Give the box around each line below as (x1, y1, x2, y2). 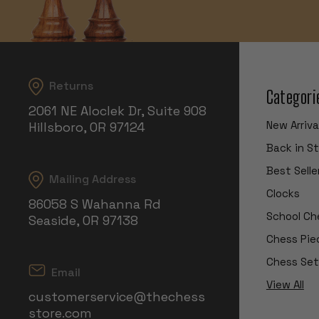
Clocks (266, 186, 300, 200)
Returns (49, 78, 94, 93)
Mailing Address (49, 171, 137, 187)
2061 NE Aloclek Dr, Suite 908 (28, 102, 207, 119)
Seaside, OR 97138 (28, 211, 139, 229)
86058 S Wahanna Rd (28, 195, 162, 212)
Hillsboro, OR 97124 (28, 118, 146, 135)
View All (266, 277, 304, 291)
